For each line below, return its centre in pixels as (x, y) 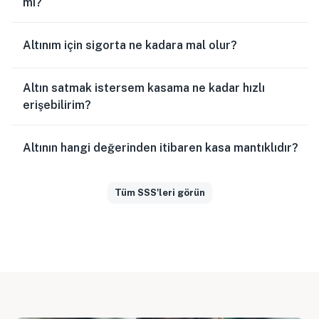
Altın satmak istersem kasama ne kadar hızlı (144, 88)
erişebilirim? (57, 105)
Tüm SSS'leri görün (159, 192)
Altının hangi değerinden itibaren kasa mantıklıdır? (161, 147)
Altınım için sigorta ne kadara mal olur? (130, 45)
